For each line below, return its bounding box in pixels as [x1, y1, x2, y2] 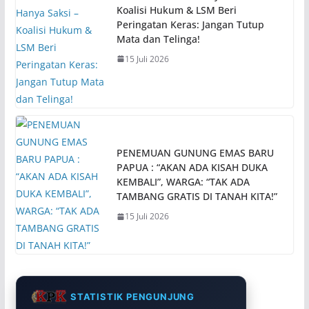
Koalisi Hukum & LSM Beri [116, 3, 237, 17]
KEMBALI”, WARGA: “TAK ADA [116, 175, 250, 189]
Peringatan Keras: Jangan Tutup [116, 17, 264, 31]
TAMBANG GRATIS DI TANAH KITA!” [116, 190, 277, 203]
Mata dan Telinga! [116, 32, 200, 46]
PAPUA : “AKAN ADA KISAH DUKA [116, 161, 268, 175]
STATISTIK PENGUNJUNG [70, 291, 195, 303]
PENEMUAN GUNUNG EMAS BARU [116, 146, 274, 160]
